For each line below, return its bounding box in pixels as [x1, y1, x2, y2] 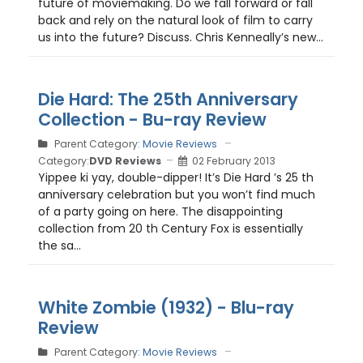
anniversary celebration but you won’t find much [38, 186, 315, 203]
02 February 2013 [192, 153, 275, 168]
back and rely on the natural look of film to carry [38, 12, 313, 28]
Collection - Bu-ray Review [38, 108, 267, 131]
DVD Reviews [89, 153, 161, 168]
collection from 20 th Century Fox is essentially [38, 220, 303, 237]
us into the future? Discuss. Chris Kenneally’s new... [38, 29, 323, 45]
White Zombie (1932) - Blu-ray [38, 296, 294, 319]
